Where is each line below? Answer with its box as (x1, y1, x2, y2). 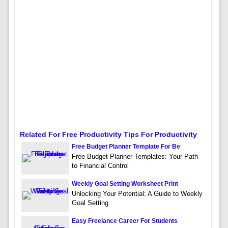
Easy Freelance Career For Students (71, 217, 178, 224)
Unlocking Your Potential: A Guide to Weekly (71, 189, 203, 197)
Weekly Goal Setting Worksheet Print (71, 180, 178, 187)
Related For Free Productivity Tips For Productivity (19, 130, 197, 138)
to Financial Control (71, 161, 129, 169)
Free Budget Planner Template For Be (71, 142, 180, 150)
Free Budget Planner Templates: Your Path (71, 152, 198, 160)
